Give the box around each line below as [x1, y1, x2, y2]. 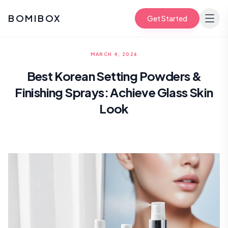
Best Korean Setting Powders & [26, 68, 202, 83]
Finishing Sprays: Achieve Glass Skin [15, 84, 213, 100]
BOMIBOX [8, 12, 62, 24]
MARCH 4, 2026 [90, 51, 138, 57]
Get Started [147, 14, 187, 23]
